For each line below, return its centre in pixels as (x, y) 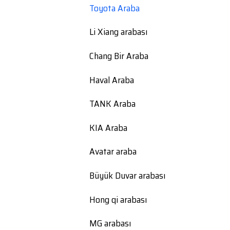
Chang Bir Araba (119, 56)
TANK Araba (112, 104)
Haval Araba (112, 80)
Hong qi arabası (118, 199)
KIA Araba (108, 128)
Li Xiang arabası (118, 32)
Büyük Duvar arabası (127, 175)
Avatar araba (113, 152)
